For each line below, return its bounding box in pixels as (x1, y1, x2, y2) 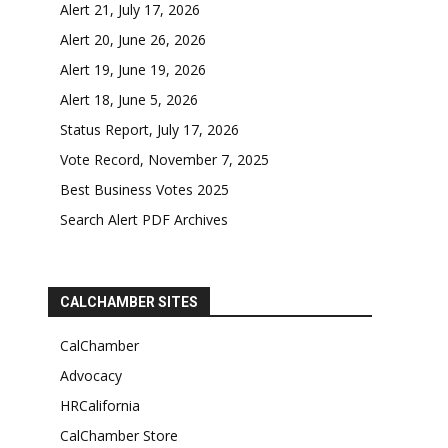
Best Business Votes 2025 (60, 180, 229, 200)
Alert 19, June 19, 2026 (60, 60, 206, 80)
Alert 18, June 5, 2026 (60, 90, 198, 110)
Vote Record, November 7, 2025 (60, 150, 269, 170)
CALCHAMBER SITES (60, 294, 198, 311)
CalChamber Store (60, 426, 178, 446)
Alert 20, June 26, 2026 (60, 30, 206, 50)
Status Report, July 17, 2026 (60, 120, 239, 140)
